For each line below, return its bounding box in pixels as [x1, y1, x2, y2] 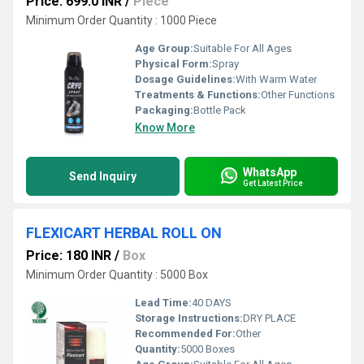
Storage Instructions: [135, 312, 243, 324]
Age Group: [135, 42, 193, 54]
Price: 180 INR [26, 248, 111, 263]
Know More [135, 121, 195, 134]
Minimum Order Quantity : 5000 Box [26, 268, 208, 281]
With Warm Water [236, 73, 317, 85]
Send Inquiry [69, 170, 136, 183]
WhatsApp [243, 165, 297, 179]
